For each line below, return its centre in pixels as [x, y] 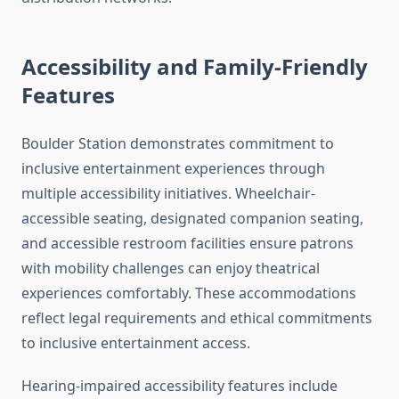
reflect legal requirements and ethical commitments [197, 318]
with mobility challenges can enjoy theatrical [171, 269]
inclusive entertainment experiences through [173, 169]
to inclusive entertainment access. [136, 343]
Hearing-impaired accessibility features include [179, 386]
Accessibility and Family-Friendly [195, 67]
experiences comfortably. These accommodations [189, 293]
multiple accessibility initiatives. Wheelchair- [168, 194]
